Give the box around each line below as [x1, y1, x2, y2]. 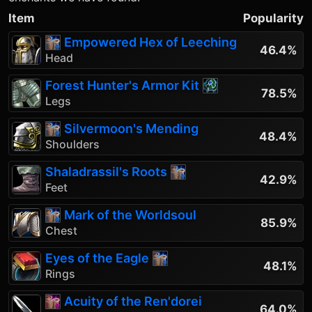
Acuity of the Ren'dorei [64, 294, 202, 309]
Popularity [243, 11, 304, 25]
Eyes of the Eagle [45, 251, 149, 265]
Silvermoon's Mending [64, 121, 198, 136]
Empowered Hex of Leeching [64, 35, 237, 49]
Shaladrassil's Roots [45, 164, 167, 179]
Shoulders [45, 137, 100, 151]
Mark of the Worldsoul [64, 208, 196, 222]
